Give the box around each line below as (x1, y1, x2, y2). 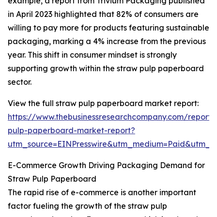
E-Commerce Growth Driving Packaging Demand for (8, 160, 205, 170)
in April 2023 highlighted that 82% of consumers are (8, 9, 199, 19)
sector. (8, 77, 31, 87)
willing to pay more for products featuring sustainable (8, 23, 209, 33)
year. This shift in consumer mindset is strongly (8, 50, 177, 60)
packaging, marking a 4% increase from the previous (8, 36, 206, 46)
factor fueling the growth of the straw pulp (8, 201, 167, 211)
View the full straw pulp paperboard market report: (8, 98, 199, 108)
